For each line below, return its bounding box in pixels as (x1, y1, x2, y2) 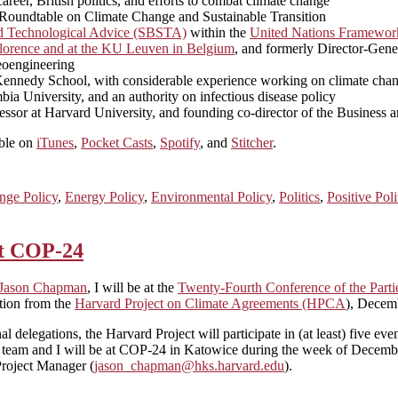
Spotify (160, 134, 200, 150)
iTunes (36, 134, 74, 150)
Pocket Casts (81, 134, 153, 150)
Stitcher (231, 134, 273, 150)
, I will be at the (87, 280, 178, 296)
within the (187, 24, 250, 40)
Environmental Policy (151, 188, 272, 204)
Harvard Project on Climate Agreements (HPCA (75, 296, 346, 312)
